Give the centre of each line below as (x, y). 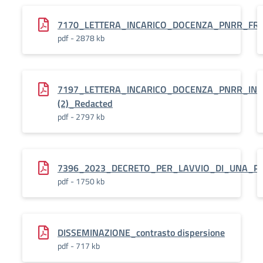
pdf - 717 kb (79, 246)
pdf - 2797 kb (81, 117)
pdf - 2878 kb (81, 38)
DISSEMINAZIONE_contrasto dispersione (141, 232)
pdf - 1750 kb (81, 181)
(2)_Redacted (85, 103)
